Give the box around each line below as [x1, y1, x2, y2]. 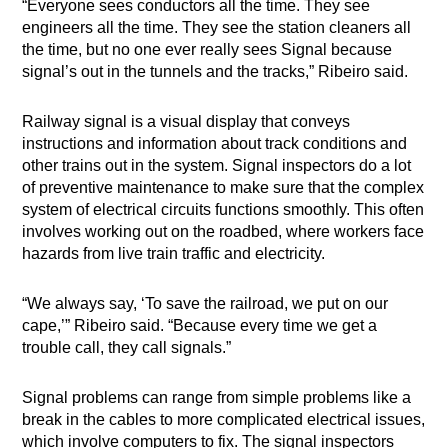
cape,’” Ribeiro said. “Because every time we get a [22, 317, 378, 335]
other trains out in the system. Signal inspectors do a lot [22, 157, 412, 175]
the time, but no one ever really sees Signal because [22, 41, 393, 59]
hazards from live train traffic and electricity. [22, 245, 326, 263]
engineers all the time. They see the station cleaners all [22, 19, 412, 37]
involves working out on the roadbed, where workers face [22, 223, 425, 241]
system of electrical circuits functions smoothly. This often [22, 201, 425, 219]
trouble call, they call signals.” [22, 339, 232, 357]
